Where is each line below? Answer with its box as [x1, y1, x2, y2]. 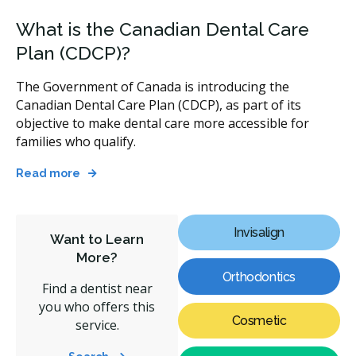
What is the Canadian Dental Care [16, 18, 309, 41]
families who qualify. [16, 133, 136, 151]
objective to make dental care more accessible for [16, 114, 309, 133]
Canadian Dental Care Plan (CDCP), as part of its [16, 96, 301, 114]
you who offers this [39, 297, 155, 315]
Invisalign [234, 224, 284, 240]
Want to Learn [50, 230, 144, 247]
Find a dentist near [41, 279, 153, 297]
